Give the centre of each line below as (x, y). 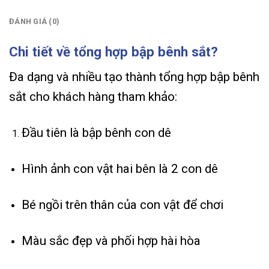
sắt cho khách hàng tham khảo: (93, 97)
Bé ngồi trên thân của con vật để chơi (122, 205)
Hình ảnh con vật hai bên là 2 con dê (119, 169)
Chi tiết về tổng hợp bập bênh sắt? (113, 51)
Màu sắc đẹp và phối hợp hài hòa (111, 241)
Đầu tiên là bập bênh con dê (96, 133)
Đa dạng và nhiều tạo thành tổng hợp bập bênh (134, 77)
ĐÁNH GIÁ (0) (35, 21)
